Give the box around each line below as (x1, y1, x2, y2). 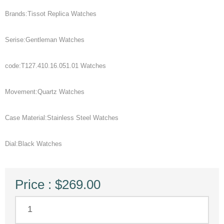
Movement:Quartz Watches (5, 87, 84, 95)
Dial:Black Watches (5, 139, 62, 147)
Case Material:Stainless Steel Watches (5, 113, 118, 121)
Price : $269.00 (15, 176, 100, 192)
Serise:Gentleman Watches (5, 35, 84, 43)
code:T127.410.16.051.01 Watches (5, 61, 106, 69)
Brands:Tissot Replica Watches (5, 9, 96, 17)
